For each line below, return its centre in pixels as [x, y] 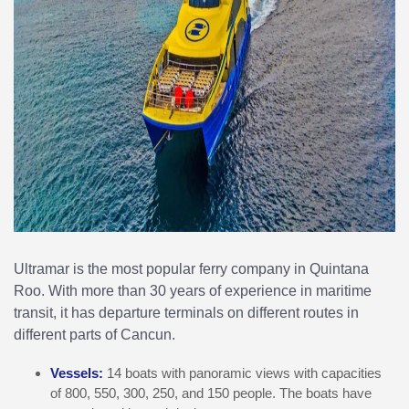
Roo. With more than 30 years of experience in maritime [193, 290]
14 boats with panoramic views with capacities [244, 373]
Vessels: [79, 373]
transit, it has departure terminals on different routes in [186, 312]
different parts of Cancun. [94, 334]
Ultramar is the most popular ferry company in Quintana [191, 268]
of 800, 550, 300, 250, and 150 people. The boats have [211, 393]
